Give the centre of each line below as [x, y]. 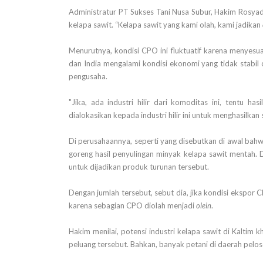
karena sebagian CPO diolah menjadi [132, 206]
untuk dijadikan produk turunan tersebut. [139, 167]
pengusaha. [88, 77]
